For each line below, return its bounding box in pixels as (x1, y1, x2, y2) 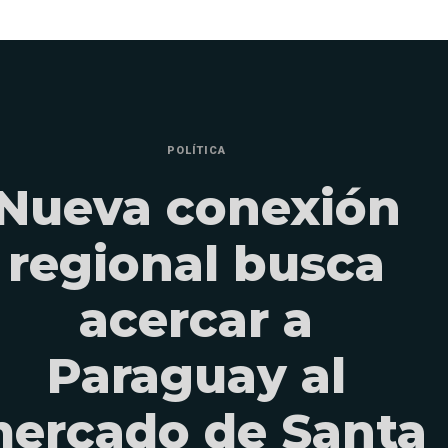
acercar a (79, 290, 313, 349)
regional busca (7, 234, 385, 293)
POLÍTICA (166, 143, 226, 157)
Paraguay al (46, 346, 346, 405)
